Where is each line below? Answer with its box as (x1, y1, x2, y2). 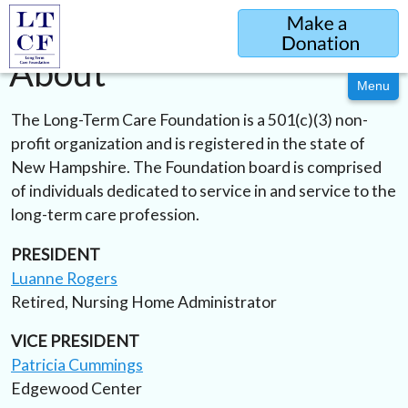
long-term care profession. (11, 205, 199, 224)
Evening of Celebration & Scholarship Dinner (170, 48, 393, 63)
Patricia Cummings (11, 355, 143, 375)
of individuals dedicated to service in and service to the (11, 181, 396, 200)
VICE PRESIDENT (11, 331, 139, 352)
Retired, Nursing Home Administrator (11, 291, 277, 311)
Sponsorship (330, 14, 393, 28)
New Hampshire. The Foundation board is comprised (11, 158, 382, 177)
